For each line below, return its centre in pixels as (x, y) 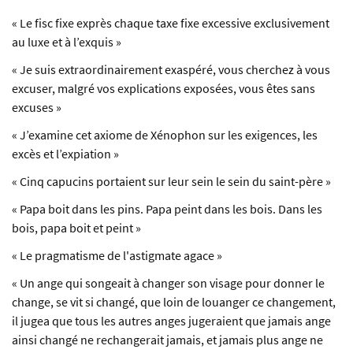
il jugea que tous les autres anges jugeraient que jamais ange (171, 321)
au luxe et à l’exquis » (67, 42)
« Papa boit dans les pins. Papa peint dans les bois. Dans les (167, 209)
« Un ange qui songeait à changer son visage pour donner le (168, 283)
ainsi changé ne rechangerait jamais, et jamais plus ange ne (167, 340)
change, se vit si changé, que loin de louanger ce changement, (174, 302)
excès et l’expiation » (65, 154)
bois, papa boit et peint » (76, 228)
